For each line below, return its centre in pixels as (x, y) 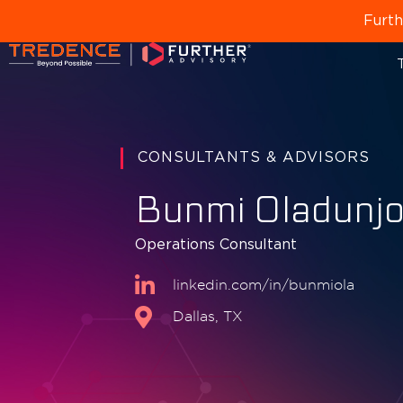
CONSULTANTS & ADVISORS (254, 157)
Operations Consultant (216, 245)
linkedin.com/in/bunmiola (263, 286)
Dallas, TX (207, 317)
